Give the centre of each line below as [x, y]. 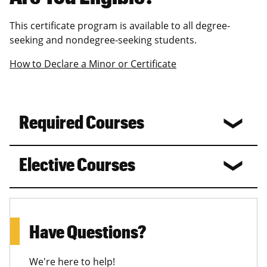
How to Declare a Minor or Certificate [93, 63]
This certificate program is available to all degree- [120, 25]
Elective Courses [77, 163]
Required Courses [82, 122]
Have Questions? [88, 231]
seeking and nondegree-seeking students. [103, 40]
